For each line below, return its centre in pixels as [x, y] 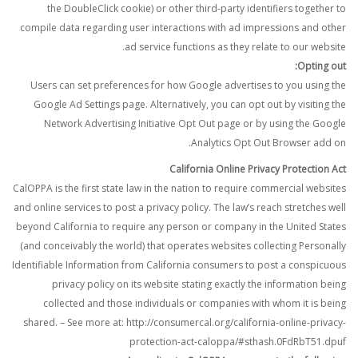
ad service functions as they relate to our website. [235, 47]
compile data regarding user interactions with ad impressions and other [183, 28]
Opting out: [322, 66]
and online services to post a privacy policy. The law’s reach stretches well [180, 207]
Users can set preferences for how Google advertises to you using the [188, 85]
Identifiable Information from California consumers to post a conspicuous [179, 265]
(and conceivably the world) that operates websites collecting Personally [183, 246]
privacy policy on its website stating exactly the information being [199, 284]
